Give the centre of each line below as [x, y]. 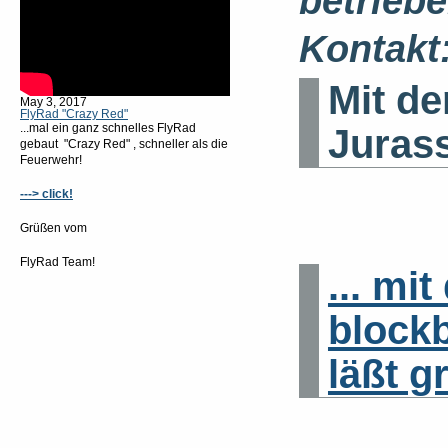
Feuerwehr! [51, 159]
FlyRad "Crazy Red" [74, 113]
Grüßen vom [53, 227]
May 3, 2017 [53, 101]
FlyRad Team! [57, 261]
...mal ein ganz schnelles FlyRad [108, 127]
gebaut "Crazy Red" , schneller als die [124, 143]
